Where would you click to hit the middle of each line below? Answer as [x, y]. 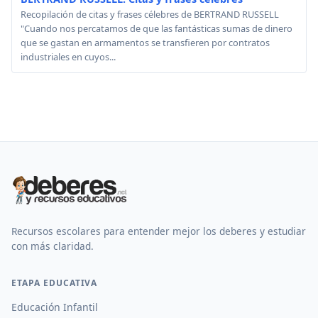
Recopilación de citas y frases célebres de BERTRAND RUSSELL [150, 14]
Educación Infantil [55, 307]
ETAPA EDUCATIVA [55, 283]
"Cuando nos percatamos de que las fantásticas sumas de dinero [157, 28]
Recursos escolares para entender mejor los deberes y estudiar [159, 231]
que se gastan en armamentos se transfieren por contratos [145, 43]
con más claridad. [53, 246]
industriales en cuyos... [68, 57]
